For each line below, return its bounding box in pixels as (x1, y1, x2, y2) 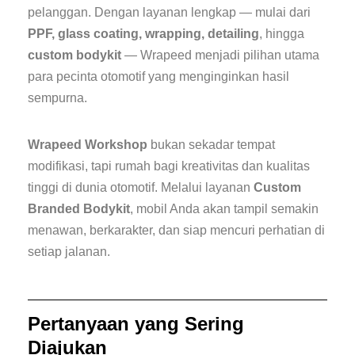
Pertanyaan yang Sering (28, 313, 244, 335)
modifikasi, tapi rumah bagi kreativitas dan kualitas (28, 159, 310, 174)
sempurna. (28, 91, 87, 105)
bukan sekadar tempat (147, 138, 275, 152)
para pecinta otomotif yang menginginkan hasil (28, 70, 289, 84)
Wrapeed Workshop (28, 138, 147, 152)
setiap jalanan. (28, 245, 110, 259)
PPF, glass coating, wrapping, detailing (28, 27, 259, 41)
